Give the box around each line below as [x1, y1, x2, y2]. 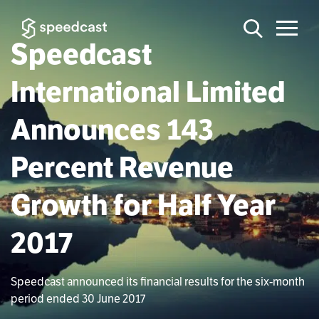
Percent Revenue [11, 150, 234, 185]
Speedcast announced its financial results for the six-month [11, 274, 305, 289]
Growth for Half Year [11, 187, 276, 223]
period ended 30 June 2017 [11, 291, 145, 306]
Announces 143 [11, 112, 214, 147]
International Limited [11, 74, 285, 110]
